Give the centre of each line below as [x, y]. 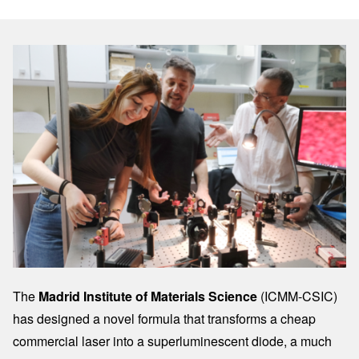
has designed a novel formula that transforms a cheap [164, 318]
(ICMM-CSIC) [299, 296]
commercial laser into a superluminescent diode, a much [172, 341]
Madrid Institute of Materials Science [149, 296]
